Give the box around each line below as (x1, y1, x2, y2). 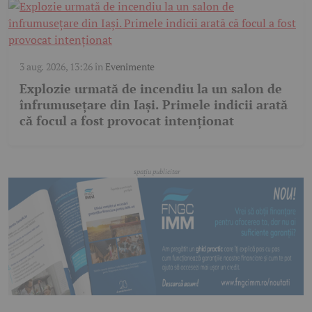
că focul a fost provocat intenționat (19, 111, 234, 129)
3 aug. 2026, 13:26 (19, 59, 93, 73)
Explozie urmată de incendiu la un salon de (19, 79, 282, 97)
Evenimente (104, 59, 155, 73)
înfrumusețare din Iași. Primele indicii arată (19, 95, 288, 113)
